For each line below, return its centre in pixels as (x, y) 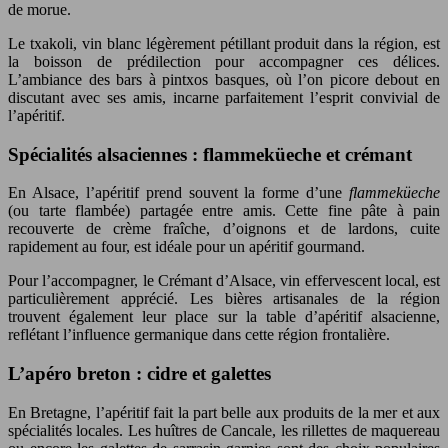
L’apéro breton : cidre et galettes (139, 374)
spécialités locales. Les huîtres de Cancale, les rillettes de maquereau (224, 430)
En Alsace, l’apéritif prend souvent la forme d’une (178, 193)
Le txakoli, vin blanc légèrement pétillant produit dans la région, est (224, 43)
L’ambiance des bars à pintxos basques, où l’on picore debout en (224, 79)
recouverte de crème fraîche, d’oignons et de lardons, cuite (224, 229)
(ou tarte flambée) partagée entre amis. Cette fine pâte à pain (224, 211)
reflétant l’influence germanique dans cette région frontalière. (199, 335)
